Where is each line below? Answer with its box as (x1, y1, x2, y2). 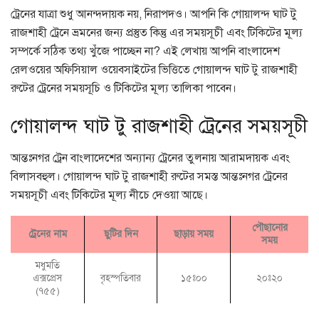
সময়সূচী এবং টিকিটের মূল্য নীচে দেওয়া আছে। (11, 188, 208, 203)
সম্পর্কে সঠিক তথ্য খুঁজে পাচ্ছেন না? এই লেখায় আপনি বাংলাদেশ (11, 43, 280, 58)
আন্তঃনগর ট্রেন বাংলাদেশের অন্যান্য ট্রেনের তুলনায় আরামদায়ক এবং (11, 151, 290, 166)
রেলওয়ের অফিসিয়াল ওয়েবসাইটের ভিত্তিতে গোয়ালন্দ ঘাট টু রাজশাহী (11, 62, 298, 77)
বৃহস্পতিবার (100, 272, 141, 285)
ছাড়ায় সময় (174, 228, 214, 241)
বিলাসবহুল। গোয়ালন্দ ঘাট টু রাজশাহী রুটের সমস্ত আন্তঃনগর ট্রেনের (11, 169, 288, 184)
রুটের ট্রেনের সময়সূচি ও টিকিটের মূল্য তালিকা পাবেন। (11, 80, 236, 95)
